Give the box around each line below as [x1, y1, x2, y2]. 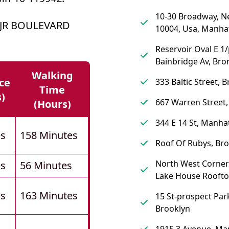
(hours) [33, 97, 71, 111]
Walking [31, 68, 73, 83]
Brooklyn [155, 203, 190, 215]
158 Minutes [20, 128, 78, 143]
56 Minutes [20, 158, 72, 173]
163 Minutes [20, 189, 78, 203]
